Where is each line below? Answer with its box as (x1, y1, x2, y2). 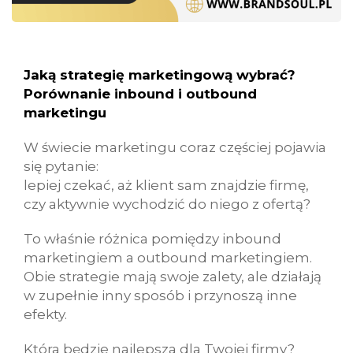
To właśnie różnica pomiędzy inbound (24, 231, 281, 247)
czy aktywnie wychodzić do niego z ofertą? (24, 196, 310, 212)
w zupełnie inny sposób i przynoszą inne (24, 288, 297, 303)
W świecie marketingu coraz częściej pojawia (24, 139, 326, 155)
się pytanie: (24, 158, 98, 174)
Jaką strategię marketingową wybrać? (24, 67, 295, 83)
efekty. (24, 307, 67, 322)
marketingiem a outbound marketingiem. (24, 250, 312, 266)
